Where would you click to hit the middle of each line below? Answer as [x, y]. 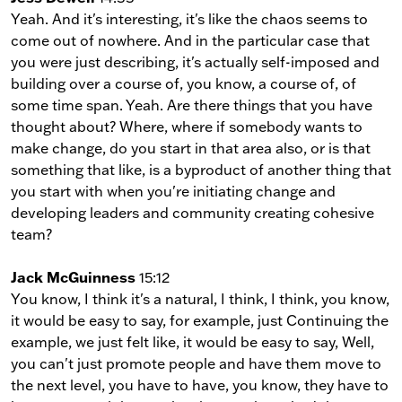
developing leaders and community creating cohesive [192, 212]
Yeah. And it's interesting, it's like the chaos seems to [189, 18]
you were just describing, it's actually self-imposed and [195, 61]
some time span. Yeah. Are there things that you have [192, 105]
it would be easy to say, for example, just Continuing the [200, 320]
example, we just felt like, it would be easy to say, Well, [192, 341]
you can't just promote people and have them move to [196, 363]
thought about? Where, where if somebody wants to [187, 126]
